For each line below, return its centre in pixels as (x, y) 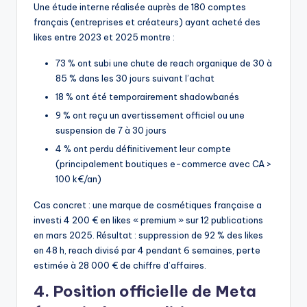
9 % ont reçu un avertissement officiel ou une (150, 115)
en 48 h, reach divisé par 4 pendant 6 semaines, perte (147, 250)
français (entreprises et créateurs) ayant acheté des (147, 22)
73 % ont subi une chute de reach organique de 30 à (164, 63)
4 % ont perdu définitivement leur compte (143, 148)
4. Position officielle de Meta (145, 291)
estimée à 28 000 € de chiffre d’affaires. (120, 265)
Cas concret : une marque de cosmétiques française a (148, 205)
